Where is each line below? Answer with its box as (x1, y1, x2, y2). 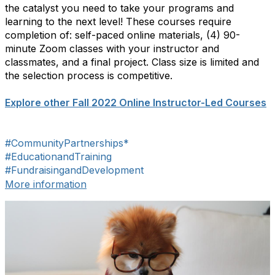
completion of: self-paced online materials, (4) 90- (5, 29, 240, 41)
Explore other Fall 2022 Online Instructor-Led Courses (5, 96, 266, 109)
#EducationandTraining (5, 150, 112, 163)
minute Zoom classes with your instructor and (5, 42, 219, 55)
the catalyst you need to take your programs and (5, 2, 234, 14)
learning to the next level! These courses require (5, 15, 231, 28)
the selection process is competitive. (5, 69, 172, 82)
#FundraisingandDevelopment (5, 164, 144, 176)
